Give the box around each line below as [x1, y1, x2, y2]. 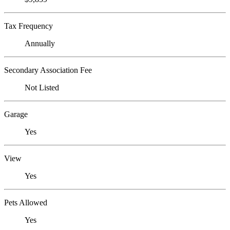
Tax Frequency [4, 22, 53, 31]
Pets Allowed [4, 198, 47, 207]
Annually [25, 39, 55, 48]
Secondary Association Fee [4, 66, 92, 75]
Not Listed [25, 83, 59, 92]
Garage [4, 110, 28, 119]
